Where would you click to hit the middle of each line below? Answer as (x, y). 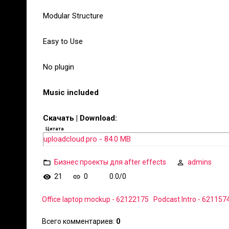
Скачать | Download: (80, 118)
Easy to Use (63, 41)
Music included (71, 93)
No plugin (59, 67)
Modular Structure (73, 16)
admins (200, 162)
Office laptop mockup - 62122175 (95, 199)
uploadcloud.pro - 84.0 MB (87, 139)
